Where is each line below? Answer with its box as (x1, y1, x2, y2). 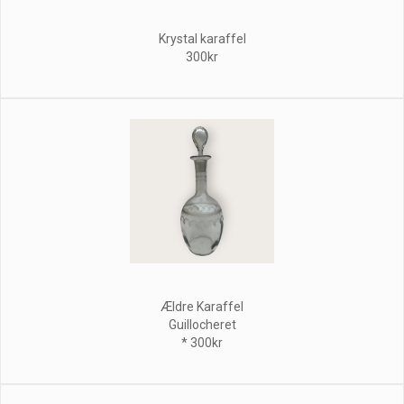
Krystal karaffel (158, 31, 246, 46)
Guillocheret (168, 317, 236, 332)
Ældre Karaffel (161, 298, 243, 314)
